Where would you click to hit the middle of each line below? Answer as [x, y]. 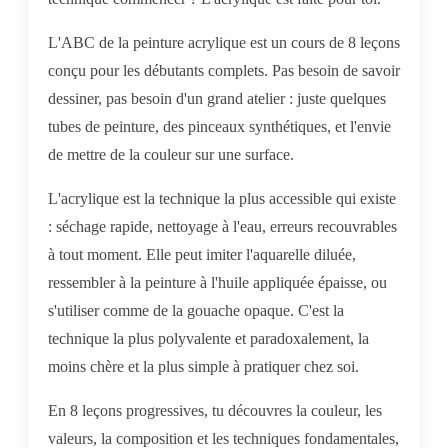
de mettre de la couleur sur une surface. [171, 154]
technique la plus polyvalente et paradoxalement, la [208, 338]
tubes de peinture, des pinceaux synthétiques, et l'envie [219, 126]
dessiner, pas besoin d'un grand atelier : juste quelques [217, 98]
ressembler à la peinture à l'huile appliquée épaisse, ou [217, 282]
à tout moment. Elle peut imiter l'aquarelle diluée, [202, 254]
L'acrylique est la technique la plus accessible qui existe [222, 198]
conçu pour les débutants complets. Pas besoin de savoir [224, 70]
